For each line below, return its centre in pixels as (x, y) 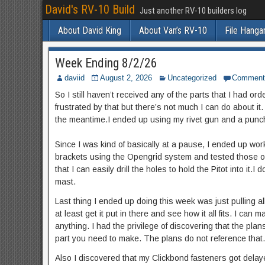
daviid (74, 78)
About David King (89, 30)
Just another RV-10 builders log (193, 11)
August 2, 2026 (126, 78)
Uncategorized (192, 78)
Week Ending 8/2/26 (106, 63)
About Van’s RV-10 (173, 30)
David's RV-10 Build (90, 9)
